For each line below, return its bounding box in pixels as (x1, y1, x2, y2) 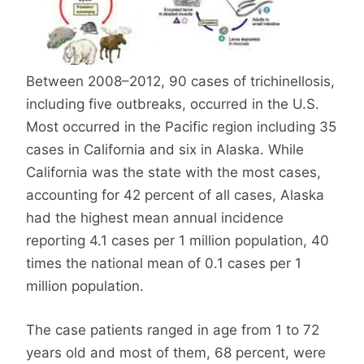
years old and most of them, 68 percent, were (26, 344, 326, 361)
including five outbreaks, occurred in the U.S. (26, 96, 319, 113)
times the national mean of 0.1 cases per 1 (26, 255, 301, 272)
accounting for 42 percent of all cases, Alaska (26, 187, 324, 204)
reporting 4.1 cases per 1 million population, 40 (26, 232, 329, 249)
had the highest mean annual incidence (26, 210, 284, 227)
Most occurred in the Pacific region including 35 (26, 119, 336, 136)
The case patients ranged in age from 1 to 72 (26, 321, 319, 338)
